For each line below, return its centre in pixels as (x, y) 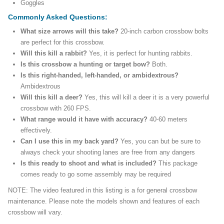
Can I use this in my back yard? (70, 141)
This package (178, 163)
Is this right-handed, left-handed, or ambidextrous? (99, 75)
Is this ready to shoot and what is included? (89, 163)
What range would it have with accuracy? (85, 119)
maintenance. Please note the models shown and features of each (104, 201)
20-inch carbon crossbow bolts (164, 31)
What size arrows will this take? (70, 31)
